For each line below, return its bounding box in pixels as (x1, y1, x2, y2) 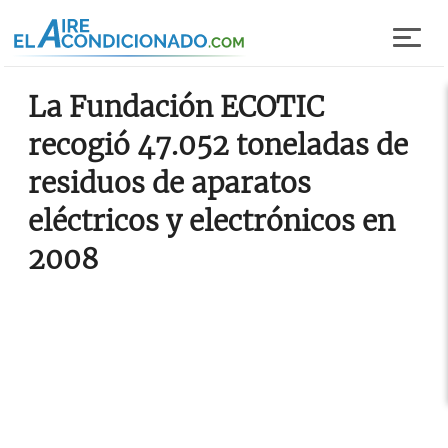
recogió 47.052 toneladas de (28, 127, 408, 163)
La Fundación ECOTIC (28, 89, 324, 125)
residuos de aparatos (28, 165, 311, 201)
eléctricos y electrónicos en (28, 203, 395, 239)
